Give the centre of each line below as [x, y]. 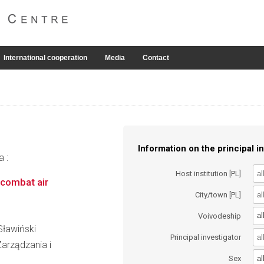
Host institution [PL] [209, 173]
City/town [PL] [218, 194]
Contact [156, 58]
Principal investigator [206, 237]
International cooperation [45, 58]
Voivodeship [220, 216]
